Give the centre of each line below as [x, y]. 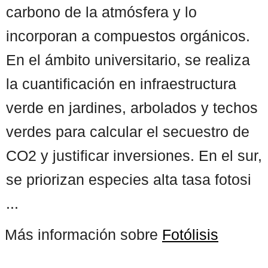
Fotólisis [190, 234]
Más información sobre [83, 234]
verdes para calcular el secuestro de [128, 131]
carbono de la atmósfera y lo [101, 12]
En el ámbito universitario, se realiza [128, 60]
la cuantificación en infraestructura [121, 83]
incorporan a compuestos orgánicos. [128, 36]
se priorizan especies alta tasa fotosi [129, 179]
